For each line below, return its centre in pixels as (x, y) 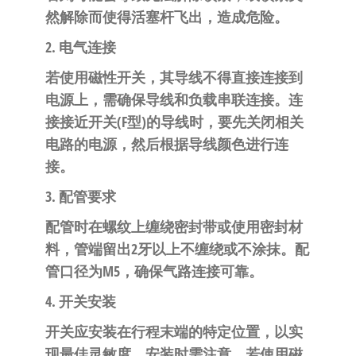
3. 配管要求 (80, 197)
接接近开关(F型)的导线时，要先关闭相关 (174, 122)
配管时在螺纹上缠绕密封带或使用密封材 (174, 227)
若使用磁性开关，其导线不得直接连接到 (174, 77)
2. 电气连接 (80, 47)
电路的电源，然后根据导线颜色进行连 (166, 144)
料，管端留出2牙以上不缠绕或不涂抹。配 (177, 249)
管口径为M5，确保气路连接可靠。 (154, 271)
